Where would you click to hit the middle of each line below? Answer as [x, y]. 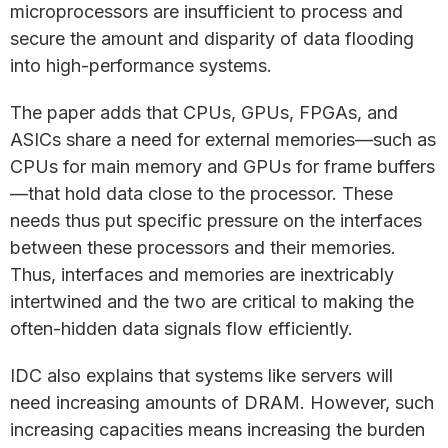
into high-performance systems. [141, 65]
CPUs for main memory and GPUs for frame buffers [222, 166]
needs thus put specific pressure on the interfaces [216, 220]
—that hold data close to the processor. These [201, 193]
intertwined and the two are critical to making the [212, 301]
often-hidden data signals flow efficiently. [181, 328]
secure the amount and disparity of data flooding [212, 38]
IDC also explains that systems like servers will [201, 375]
